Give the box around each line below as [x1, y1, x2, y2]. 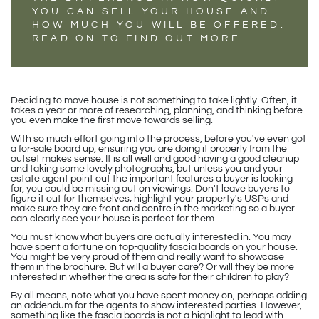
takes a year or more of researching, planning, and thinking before [11, 105, 303, 115]
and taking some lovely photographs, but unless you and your [11, 163, 283, 174]
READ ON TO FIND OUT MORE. [32, 33, 246, 43]
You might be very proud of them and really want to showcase [11, 251, 284, 262]
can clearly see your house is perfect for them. [11, 213, 216, 224]
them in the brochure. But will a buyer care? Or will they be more [11, 261, 294, 272]
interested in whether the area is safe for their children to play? [11, 271, 289, 282]
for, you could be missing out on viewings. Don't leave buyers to [11, 183, 290, 194]
